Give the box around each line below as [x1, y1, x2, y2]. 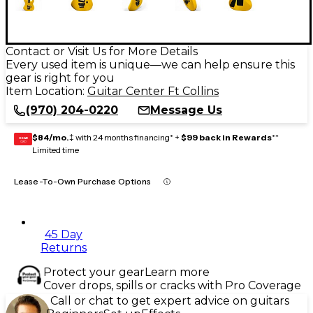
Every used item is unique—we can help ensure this [6, 57, 295, 71]
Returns [41, 240, 87, 254]
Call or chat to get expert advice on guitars [50, 293, 289, 307]
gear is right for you [6, 71, 115, 85]
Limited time [32, 144, 79, 155]
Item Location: [6, 84, 87, 98]
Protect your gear [43, 265, 145, 279]
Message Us [150, 103, 222, 117]
